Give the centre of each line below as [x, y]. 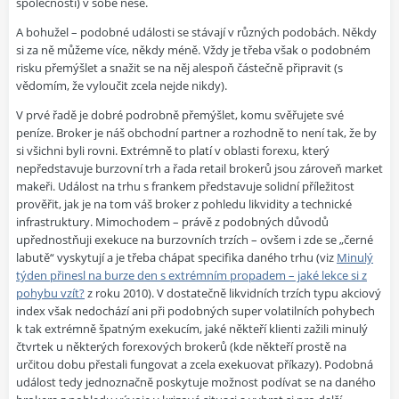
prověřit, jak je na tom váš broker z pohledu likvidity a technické [184, 204]
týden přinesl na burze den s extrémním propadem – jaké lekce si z [191, 276]
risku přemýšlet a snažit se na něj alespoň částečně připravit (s [179, 68]
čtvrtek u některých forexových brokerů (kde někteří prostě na [181, 347]
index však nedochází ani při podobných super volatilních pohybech [195, 311]
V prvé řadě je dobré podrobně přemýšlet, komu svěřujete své [180, 115]
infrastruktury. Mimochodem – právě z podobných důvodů [172, 222]
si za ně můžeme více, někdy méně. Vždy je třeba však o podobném [193, 50]
